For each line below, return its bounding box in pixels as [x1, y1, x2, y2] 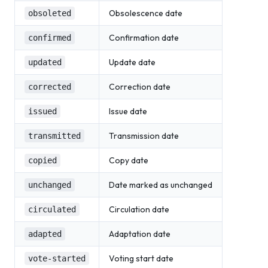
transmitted [28, 131, 81, 141]
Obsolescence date [109, 8, 182, 19]
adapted [28, 229, 62, 239]
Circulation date [109, 204, 169, 215]
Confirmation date [109, 32, 179, 43]
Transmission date [109, 130, 179, 141]
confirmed [28, 33, 71, 42]
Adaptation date [109, 229, 170, 239]
